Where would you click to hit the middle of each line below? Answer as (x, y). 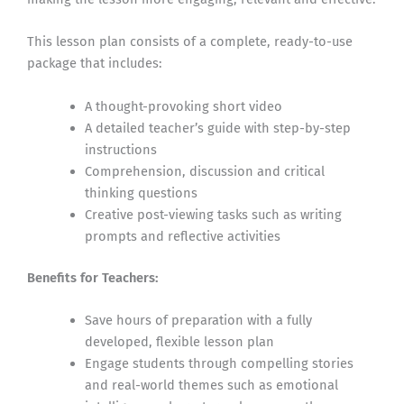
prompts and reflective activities (182, 236)
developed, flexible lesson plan (179, 342)
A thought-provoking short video (183, 106)
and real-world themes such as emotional (211, 386)
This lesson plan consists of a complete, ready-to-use (190, 42)
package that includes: (95, 64)
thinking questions (141, 193)
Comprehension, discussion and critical (204, 171)
